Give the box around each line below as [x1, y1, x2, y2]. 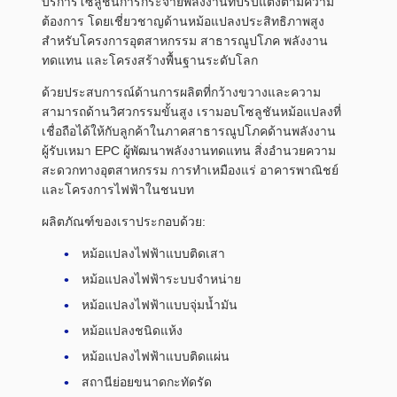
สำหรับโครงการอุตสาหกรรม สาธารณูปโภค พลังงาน [42, 34, 328, 49]
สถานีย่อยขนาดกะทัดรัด [82, 375, 212, 390]
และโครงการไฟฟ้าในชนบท [42, 183, 194, 198]
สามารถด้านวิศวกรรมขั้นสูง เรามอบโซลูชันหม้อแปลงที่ [42, 105, 341, 120]
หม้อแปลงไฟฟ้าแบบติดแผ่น [82, 349, 230, 364]
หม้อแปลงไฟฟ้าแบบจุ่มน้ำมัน [82, 298, 237, 313]
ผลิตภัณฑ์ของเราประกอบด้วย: [42, 214, 206, 230]
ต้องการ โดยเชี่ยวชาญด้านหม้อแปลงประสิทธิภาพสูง [42, 14, 324, 29]
